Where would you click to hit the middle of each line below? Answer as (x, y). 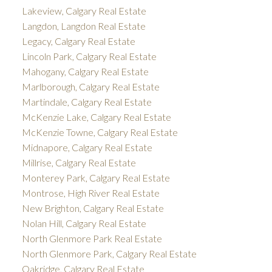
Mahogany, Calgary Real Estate (85, 72)
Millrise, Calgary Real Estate (79, 163)
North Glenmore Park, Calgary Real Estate (109, 254)
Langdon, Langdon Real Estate (83, 26)
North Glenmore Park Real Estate (92, 239)
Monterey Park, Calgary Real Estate (96, 178)
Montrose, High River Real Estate (90, 193)
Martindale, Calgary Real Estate (87, 102)
